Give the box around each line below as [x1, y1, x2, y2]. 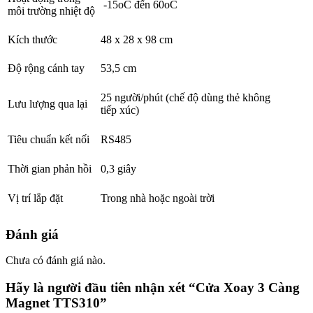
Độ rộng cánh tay [8, 62, 85, 75]
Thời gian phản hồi [8, 163, 92, 175]
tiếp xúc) [101, 104, 139, 117]
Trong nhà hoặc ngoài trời [101, 192, 214, 205]
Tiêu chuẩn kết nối [8, 133, 89, 146]
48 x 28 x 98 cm [101, 34, 173, 46]
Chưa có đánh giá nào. [6, 254, 105, 267]
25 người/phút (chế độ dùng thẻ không [101, 92, 270, 104]
